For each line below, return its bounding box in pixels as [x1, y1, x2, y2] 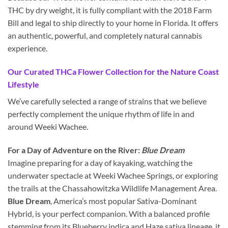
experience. [8, 43, 47, 53]
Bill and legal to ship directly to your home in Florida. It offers [8, 18, 218, 28]
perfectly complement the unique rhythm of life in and [8, 109, 194, 119]
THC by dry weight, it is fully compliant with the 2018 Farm [8, 5, 212, 15]
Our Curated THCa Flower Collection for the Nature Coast [8, 67, 219, 77]
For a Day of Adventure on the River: [8, 145, 141, 155]
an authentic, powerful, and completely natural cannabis [8, 31, 202, 41]
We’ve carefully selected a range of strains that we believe [8, 96, 207, 106]
